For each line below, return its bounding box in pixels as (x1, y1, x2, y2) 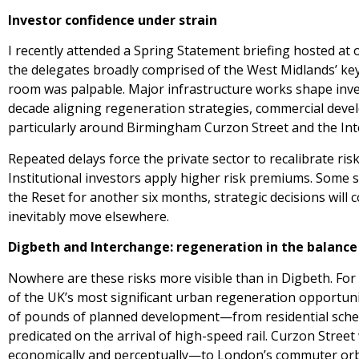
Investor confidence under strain (8, 11, 217, 30)
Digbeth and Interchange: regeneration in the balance (8, 238, 357, 256)
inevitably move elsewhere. (8, 207, 169, 225)
